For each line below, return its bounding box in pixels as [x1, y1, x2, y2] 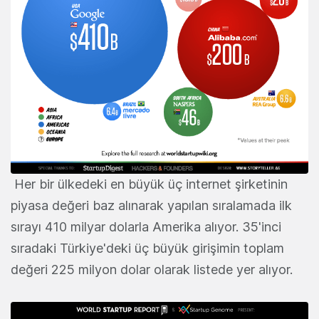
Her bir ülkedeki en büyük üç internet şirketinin [11, 177, 288, 192]
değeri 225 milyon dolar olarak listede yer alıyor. [11, 262, 293, 278]
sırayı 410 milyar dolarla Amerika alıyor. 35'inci [11, 219, 281, 235]
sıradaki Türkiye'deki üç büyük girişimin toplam [11, 241, 284, 256]
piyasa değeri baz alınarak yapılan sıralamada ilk [11, 198, 292, 214]
